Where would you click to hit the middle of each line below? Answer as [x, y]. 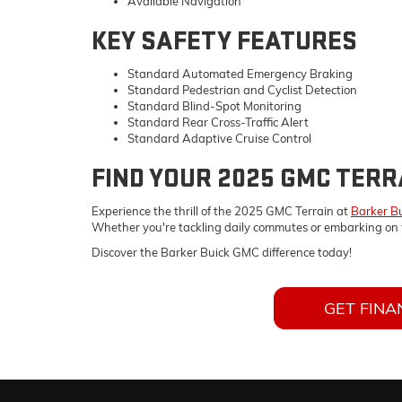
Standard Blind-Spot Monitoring [214, 105]
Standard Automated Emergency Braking [240, 73]
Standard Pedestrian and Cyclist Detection [242, 89]
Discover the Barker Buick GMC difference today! [222, 252]
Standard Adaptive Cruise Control [219, 138]
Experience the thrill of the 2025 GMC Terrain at [221, 210]
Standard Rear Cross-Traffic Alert [218, 122]
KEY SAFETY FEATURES [224, 41]
